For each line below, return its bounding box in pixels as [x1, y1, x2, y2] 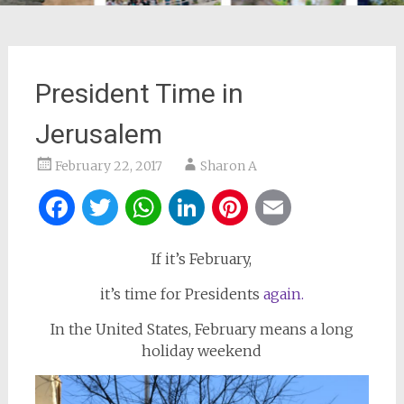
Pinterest [251, 189, 374, 225]
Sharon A [199, 158, 257, 174]
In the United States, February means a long [50, 320, 353, 338]
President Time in [34, 78, 243, 109]
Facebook [78, 189, 207, 225]
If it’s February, [151, 250, 252, 268]
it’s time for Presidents [99, 285, 263, 303]
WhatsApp [164, 189, 309, 225]
